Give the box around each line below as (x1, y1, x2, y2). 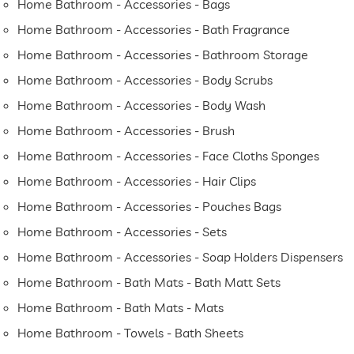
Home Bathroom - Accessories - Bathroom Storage (17, 47, 309, 63)
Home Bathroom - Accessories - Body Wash (17, 97, 266, 114)
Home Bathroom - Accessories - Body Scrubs (17, 72, 273, 88)
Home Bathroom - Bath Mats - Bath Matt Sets (17, 274, 281, 291)
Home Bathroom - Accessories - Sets (17, 224, 228, 240)
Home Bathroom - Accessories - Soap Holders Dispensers (17, 249, 344, 265)
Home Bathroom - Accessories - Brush (17, 122, 235, 139)
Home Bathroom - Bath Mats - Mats (17, 299, 224, 316)
